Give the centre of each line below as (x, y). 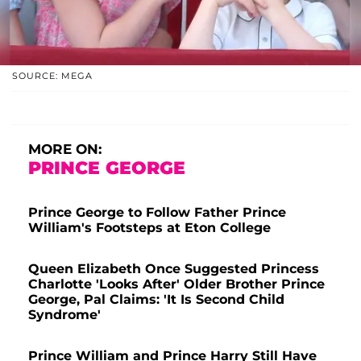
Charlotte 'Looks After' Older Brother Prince (176, 284)
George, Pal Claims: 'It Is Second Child (156, 299)
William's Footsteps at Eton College (149, 227)
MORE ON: (65, 149)
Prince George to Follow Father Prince (157, 212)
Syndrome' (64, 314)
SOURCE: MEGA (52, 75)
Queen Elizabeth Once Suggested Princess (174, 268)
